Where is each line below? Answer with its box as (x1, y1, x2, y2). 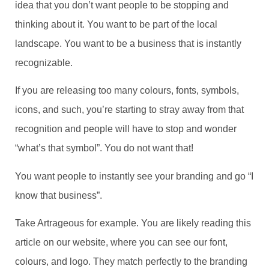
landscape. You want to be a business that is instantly (15, 38, 241, 49)
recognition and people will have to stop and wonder (15, 124, 237, 134)
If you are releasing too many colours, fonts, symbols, (15, 85, 239, 96)
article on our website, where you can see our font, (15, 237, 228, 248)
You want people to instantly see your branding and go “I (15, 171, 253, 181)
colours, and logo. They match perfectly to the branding (15, 256, 247, 267)
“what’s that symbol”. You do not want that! (15, 143, 193, 154)
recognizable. (15, 57, 73, 68)
